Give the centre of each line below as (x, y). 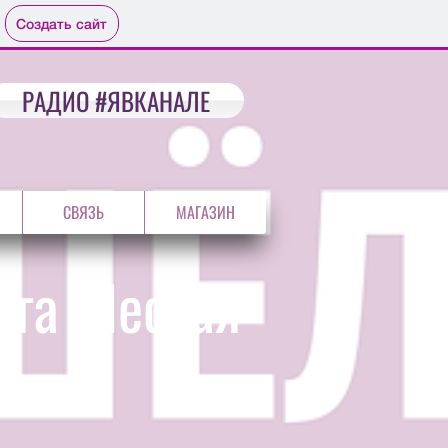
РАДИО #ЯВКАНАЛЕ (116, 100)
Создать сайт (61, 23)
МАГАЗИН (205, 212)
